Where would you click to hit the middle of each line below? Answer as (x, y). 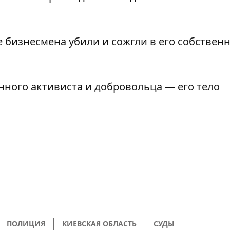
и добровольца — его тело (151, 87)
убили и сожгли (108, 42)
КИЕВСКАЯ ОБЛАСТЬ (99, 224)
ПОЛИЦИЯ (26, 224)
